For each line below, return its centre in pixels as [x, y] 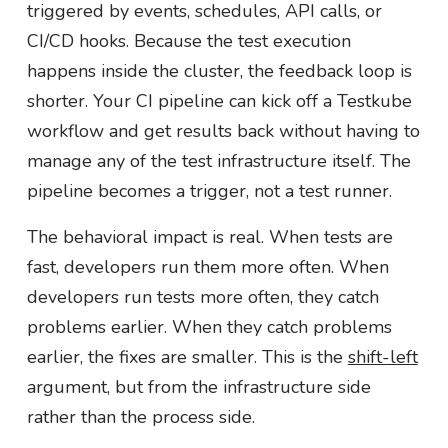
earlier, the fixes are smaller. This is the [187, 356]
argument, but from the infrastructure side [198, 386]
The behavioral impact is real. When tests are [209, 236]
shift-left [382, 356]
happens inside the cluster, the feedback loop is [219, 70]
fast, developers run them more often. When [207, 266]
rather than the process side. [140, 416]
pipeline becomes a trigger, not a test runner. [209, 190]
